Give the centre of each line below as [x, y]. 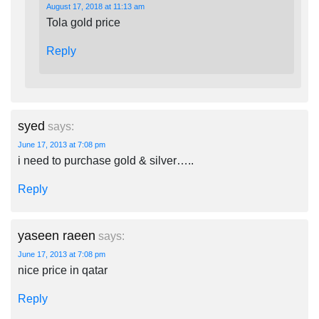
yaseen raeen [57, 236]
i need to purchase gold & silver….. [106, 161]
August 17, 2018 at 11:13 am [95, 6]
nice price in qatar [63, 270]
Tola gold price [83, 22]
